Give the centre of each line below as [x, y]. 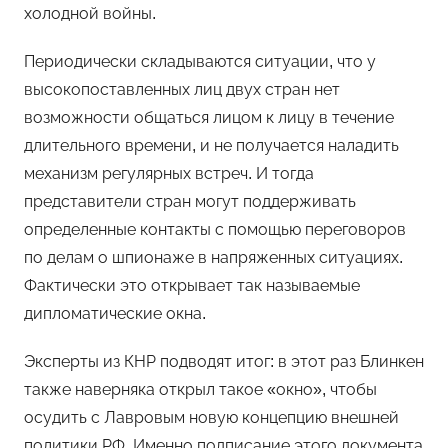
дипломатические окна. [115, 314]
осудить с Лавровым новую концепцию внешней [211, 418]
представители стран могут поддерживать [190, 202]
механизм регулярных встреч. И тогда [169, 174]
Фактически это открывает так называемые [192, 286]
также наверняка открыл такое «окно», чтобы [200, 390]
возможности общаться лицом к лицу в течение [209, 118]
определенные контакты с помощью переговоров [215, 230]
